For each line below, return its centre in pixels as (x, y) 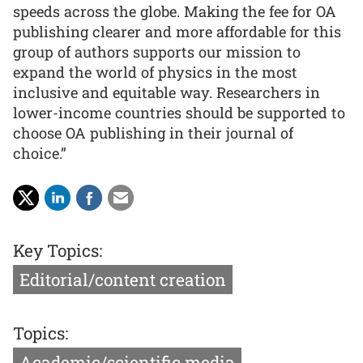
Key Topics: (58, 251)
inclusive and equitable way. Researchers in (167, 93)
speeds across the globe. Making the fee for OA (175, 12)
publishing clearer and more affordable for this (177, 32)
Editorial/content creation (123, 280)
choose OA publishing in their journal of (153, 133)
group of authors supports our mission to (157, 52)
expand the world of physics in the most (155, 73)
